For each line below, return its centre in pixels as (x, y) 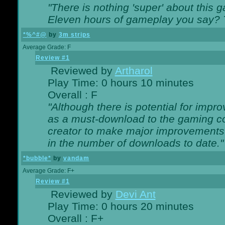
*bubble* (37, 158)
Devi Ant (135, 194)
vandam (76, 158)
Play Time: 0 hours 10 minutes (121, 83)
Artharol (134, 71)
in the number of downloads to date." (135, 143)
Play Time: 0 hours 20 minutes (121, 206)
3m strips (74, 35)
